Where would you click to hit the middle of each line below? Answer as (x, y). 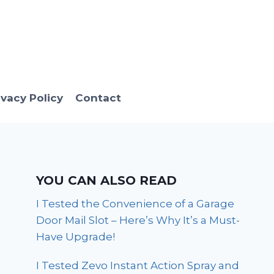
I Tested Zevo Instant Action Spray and (138, 266)
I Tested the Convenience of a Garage (135, 204)
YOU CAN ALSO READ (107, 181)
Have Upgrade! (76, 237)
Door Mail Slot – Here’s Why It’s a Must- (138, 220)
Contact (98, 98)
